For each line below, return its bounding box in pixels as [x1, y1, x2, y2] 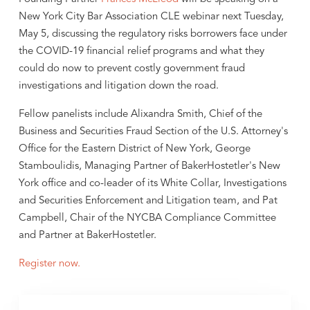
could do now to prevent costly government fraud [18, 64, 245, 74]
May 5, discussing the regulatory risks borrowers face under [18, 29, 287, 39]
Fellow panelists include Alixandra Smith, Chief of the [18, 109, 262, 120]
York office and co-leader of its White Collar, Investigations [18, 179, 286, 189]
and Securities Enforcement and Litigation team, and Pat [18, 196, 277, 206]
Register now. [18, 259, 80, 269]
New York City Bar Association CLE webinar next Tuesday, [18, 12, 284, 22]
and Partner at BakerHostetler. [18, 230, 156, 241]
